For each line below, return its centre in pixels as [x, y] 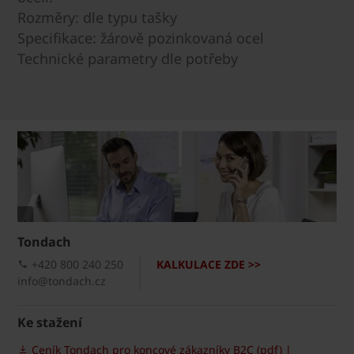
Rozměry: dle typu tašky [97, 17]
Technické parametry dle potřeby [128, 58]
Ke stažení [50, 322]
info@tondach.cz [62, 281]
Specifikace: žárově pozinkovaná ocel [141, 38]
